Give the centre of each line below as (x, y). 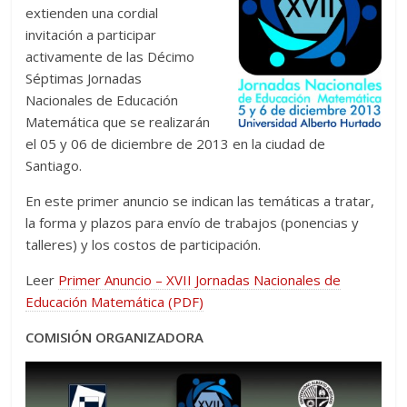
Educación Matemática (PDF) (115, 302)
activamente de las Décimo (110, 57)
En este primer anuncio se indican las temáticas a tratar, (200, 201)
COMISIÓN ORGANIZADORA (115, 338)
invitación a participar (91, 35)
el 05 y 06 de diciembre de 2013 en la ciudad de (176, 144)
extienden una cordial (92, 13)
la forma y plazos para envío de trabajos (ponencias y (193, 223)
